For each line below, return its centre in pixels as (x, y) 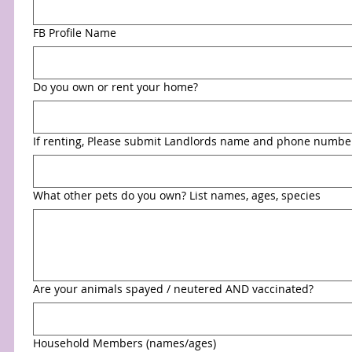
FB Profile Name (75, 33)
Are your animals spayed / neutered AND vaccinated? (173, 289)
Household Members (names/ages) (125, 343)
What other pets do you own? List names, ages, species (301, 195)
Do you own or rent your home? (115, 87)
